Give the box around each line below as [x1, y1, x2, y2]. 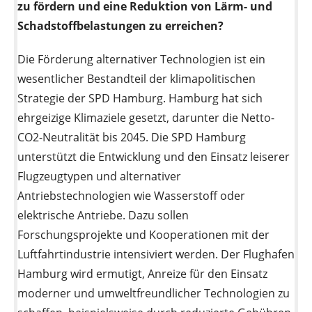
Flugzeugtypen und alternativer [17, 169, 181, 185]
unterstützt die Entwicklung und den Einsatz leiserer [17, 149, 290, 165]
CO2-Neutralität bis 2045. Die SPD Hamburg [17, 130, 246, 146]
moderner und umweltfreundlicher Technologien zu [17, 286, 290, 302]
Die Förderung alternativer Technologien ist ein [17, 52, 265, 68]
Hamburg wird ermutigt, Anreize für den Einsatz [17, 266, 267, 282]
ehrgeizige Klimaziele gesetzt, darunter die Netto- [17, 110, 274, 126]
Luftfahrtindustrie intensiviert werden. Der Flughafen [17, 247, 295, 263]
